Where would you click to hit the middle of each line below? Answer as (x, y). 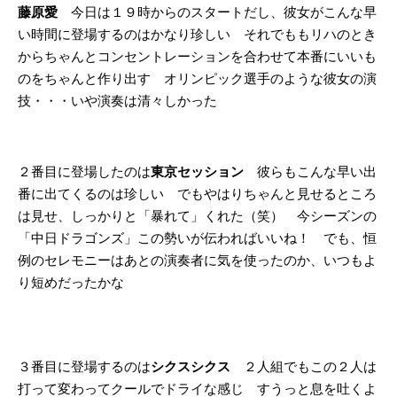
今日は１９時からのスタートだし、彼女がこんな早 (224, 12)
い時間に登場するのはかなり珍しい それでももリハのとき (197, 34)
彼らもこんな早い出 (317, 171)
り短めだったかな (71, 282)
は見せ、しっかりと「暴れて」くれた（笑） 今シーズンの (197, 216)
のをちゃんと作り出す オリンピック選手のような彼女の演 (197, 78)
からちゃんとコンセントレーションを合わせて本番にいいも (197, 56)
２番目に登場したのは (84, 171)
